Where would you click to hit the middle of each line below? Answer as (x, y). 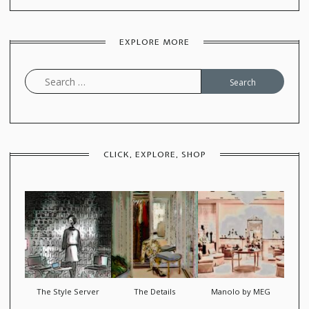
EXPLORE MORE (154, 42)
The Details (154, 291)
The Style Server (68, 291)
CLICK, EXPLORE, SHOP (154, 154)
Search (216, 78)
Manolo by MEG (241, 291)
